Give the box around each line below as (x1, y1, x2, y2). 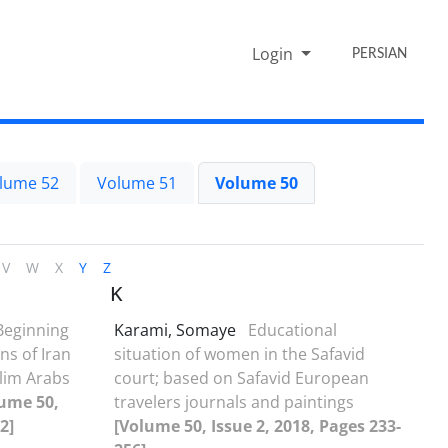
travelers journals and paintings (114, 390, 354, 413)
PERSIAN (352, 45, 408, 62)
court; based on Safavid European (114, 366, 369, 389)
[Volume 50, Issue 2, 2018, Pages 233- (114, 414, 401, 437)
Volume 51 (97, 171, 177, 194)
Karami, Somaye (114, 318, 240, 341)
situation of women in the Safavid (114, 342, 365, 365)
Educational (248, 318, 337, 341)
